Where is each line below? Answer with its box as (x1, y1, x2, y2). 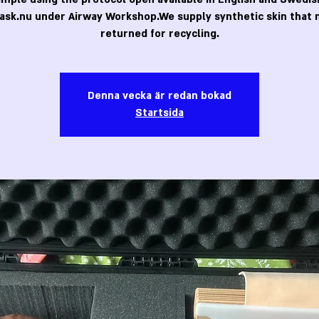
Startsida (135, 105, 184, 120)
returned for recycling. (100, 26, 219, 41)
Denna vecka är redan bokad (88, 88, 231, 103)
